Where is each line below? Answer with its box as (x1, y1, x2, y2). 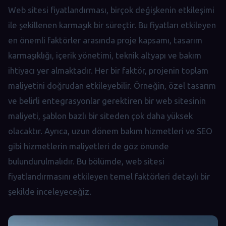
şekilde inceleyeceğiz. (8, 186, 91, 196)
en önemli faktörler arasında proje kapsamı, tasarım (8, 35, 202, 45)
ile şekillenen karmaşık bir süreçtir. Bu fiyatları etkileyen (8, 20, 216, 30)
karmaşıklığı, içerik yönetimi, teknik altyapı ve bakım (8, 50, 201, 60)
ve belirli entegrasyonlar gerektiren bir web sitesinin (8, 95, 206, 105)
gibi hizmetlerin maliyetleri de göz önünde (8, 141, 169, 151)
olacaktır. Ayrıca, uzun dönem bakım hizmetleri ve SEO (8, 126, 212, 136)
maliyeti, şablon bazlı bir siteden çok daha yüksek (8, 110, 193, 121)
